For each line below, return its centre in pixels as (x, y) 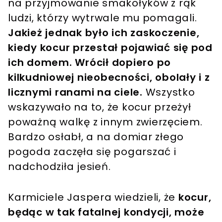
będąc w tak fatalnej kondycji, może (106, 212)
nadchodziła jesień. (61, 167)
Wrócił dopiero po (123, 63)
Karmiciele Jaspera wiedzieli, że (92, 197)
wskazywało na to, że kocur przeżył (100, 107)
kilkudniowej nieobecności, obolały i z (109, 78)
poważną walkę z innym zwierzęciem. (105, 122)
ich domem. (40, 63)
